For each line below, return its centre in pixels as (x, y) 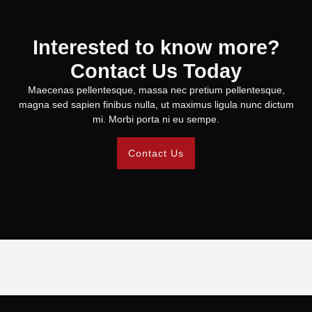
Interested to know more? (156, 48)
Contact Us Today (156, 71)
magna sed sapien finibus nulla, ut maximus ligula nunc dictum (156, 105)
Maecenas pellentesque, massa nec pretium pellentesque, (156, 90)
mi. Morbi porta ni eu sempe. (156, 119)
